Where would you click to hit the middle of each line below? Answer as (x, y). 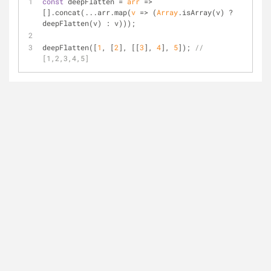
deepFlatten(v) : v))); (89, 23)
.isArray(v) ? (205, 12)
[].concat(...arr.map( (87, 12)
